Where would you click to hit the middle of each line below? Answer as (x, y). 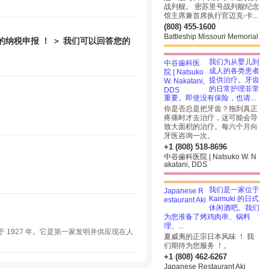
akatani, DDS (186, 165)
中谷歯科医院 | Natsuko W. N (210, 157)
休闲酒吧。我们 (234, 208)
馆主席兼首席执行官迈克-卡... (211, 16)
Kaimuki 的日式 (234, 199)
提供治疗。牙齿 (234, 80)
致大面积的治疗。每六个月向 (211, 127)
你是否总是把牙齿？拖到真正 (211, 109)
